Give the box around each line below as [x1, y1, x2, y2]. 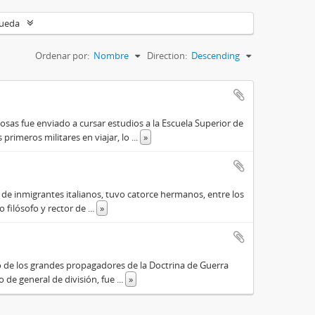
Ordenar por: [35, 49, 89, 62]
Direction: [147, 49, 187, 62]
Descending [191, 49, 240, 62]
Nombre [94, 49, 129, 62]
